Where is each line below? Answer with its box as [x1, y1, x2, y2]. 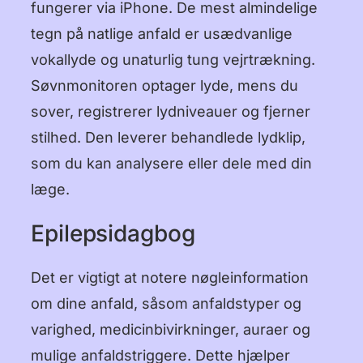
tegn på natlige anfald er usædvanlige [31, 24, 293, 42]
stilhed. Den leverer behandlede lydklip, [31, 128, 305, 146]
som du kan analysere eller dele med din [31, 154, 312, 172]
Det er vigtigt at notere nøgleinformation [31, 268, 309, 286]
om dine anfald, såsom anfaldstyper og [31, 294, 301, 312]
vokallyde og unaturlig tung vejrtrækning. [31, 50, 315, 68]
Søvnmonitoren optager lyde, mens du [31, 76, 298, 94]
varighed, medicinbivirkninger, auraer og [31, 320, 310, 338]
